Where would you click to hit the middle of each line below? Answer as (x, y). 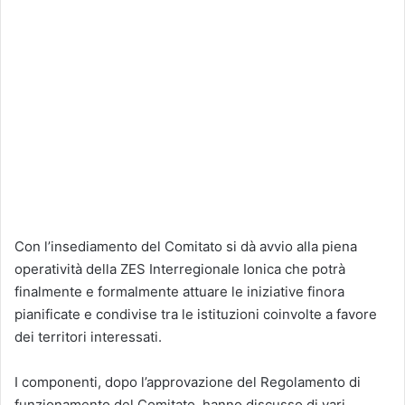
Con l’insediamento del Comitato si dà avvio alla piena (186, 246)
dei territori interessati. (88, 336)
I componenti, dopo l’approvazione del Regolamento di (188, 381)
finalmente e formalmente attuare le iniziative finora (179, 291)
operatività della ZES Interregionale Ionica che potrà (180, 268)
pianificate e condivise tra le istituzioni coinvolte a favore (196, 314)
